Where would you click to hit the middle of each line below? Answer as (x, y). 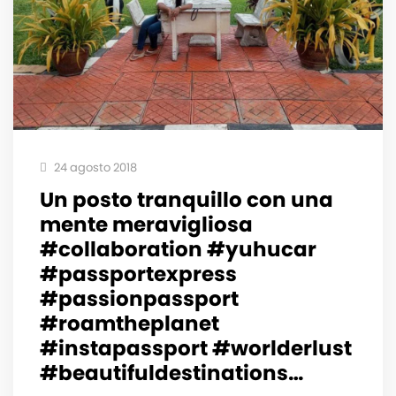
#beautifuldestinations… (171, 373)
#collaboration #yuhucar (178, 250)
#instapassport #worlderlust (196, 349)
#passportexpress (138, 274)
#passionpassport (139, 299)
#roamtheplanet (129, 324)
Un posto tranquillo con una (187, 200)
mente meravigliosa (146, 225)
